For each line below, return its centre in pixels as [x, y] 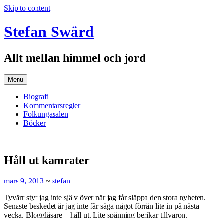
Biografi [36, 96]
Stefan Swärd [49, 32]
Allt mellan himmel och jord [75, 58]
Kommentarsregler [52, 105]
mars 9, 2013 [24, 181]
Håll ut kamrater [47, 160]
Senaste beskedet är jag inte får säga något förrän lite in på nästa [101, 206]
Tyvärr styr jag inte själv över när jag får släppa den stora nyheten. [105, 197]
